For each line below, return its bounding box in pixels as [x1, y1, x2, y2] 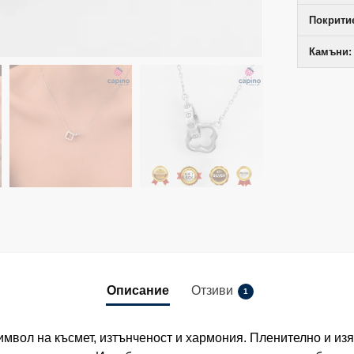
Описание [107, 284, 169, 298]
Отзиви [191, 284, 233, 298]
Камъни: [309, 45, 352, 58]
